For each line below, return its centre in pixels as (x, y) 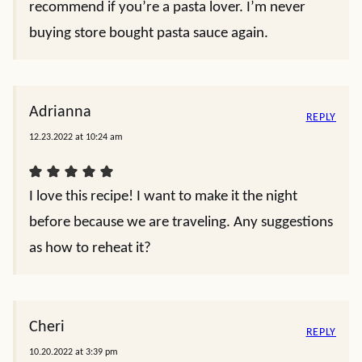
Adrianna (60, 113)
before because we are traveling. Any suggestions (181, 223)
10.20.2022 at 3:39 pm (74, 353)
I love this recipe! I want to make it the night (163, 197)
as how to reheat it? (90, 249)
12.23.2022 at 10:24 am (76, 138)
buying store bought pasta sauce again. (149, 34)
